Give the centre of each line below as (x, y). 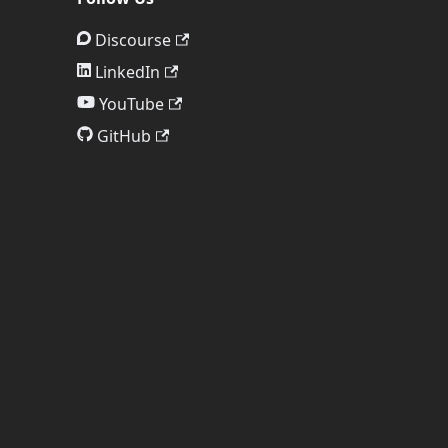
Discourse (133, 40)
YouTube (131, 104)
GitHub (124, 136)
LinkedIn (127, 72)
